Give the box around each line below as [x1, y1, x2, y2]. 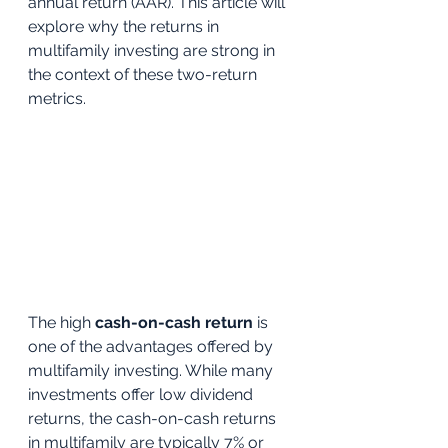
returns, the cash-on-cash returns [28, 409, 280, 429]
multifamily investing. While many [28, 361, 277, 381]
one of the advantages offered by [28, 337, 277, 357]
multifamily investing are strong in [28, 41, 279, 60]
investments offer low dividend [28, 385, 257, 405]
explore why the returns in [28, 17, 223, 36]
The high [28, 313, 95, 333]
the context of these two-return [28, 65, 261, 84]
